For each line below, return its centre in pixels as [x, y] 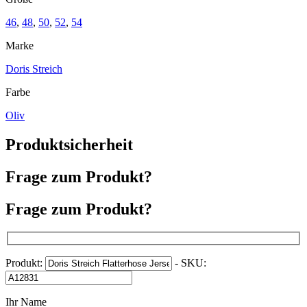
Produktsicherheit [69, 144]
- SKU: [189, 263]
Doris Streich [34, 69]
